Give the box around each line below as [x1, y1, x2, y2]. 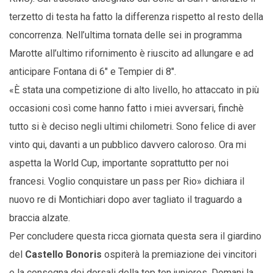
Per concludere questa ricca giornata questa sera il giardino [9, 230, 261, 242]
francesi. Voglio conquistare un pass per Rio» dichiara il [9, 175, 244, 187]
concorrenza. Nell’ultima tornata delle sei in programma [9, 29, 242, 41]
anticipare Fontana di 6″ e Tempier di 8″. [9, 65, 176, 77]
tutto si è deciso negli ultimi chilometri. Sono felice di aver [9, 120, 256, 132]
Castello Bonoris [25, 248, 102, 260]
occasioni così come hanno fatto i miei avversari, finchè [9, 102, 244, 114]
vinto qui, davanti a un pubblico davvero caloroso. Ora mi [9, 138, 246, 151]
